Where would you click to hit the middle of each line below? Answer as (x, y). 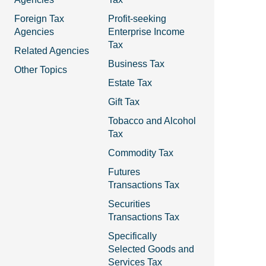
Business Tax (137, 64)
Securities (129, 204)
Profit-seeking (137, 19)
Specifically (133, 236)
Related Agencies (51, 51)
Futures (124, 172)
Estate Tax (130, 83)
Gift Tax (124, 102)
